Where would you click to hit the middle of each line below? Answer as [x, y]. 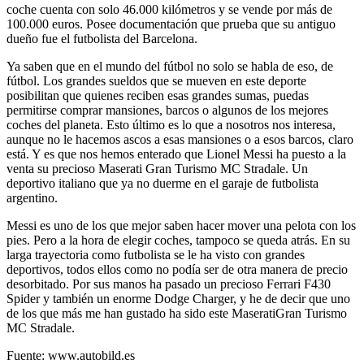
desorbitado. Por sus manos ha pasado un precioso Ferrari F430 [169, 284]
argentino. [32, 197]
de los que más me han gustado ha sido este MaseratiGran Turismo [177, 313]
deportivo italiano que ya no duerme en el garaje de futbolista [162, 183]
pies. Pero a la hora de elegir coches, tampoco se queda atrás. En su [178, 240]
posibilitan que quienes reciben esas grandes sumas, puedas [158, 95]
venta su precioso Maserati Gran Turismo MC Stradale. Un [157, 168]
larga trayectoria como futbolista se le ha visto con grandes [156, 254]
